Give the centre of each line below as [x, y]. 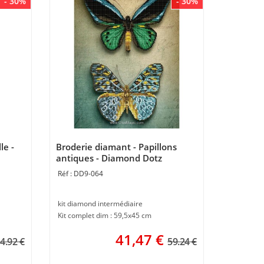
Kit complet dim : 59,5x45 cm [104, 215]
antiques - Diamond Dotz [109, 158]
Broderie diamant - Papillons [116, 147]
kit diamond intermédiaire [100, 204]
